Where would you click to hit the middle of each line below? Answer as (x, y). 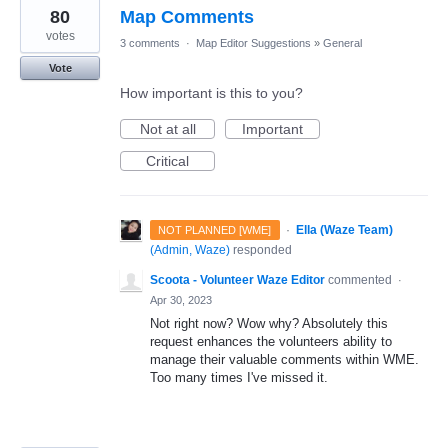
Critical (167, 161)
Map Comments (187, 17)
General (342, 43)
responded (261, 250)
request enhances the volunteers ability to (271, 342)
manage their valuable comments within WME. (284, 360)
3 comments (150, 43)
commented (361, 280)
